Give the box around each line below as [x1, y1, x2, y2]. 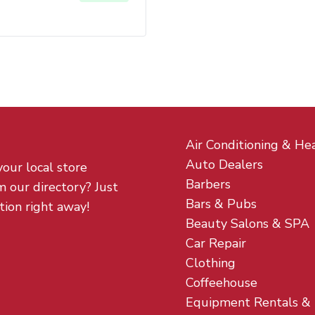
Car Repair [186, 235, 246, 252]
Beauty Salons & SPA [186, 215, 309, 232]
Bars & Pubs [186, 195, 257, 212]
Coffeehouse [186, 274, 257, 291]
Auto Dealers [186, 156, 263, 173]
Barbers [186, 176, 231, 193]
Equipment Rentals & [186, 294, 311, 311]
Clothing [186, 255, 236, 271]
